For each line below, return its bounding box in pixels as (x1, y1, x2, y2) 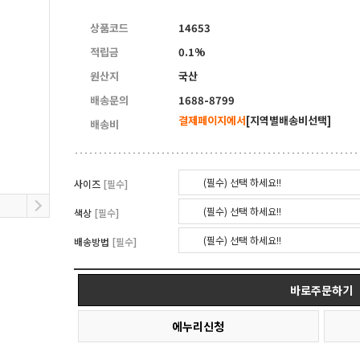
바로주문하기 (289, 282, 353, 298)
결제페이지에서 (178, 112, 246, 128)
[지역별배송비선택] (246, 112, 331, 128)
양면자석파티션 (235, 11, 308, 28)
